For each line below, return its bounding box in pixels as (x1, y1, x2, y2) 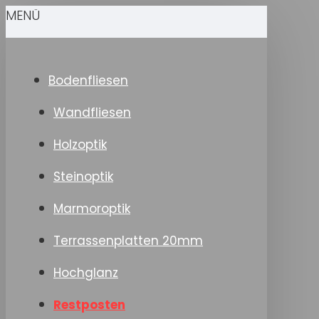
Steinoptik (53, 168, 113, 185)
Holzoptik (53, 136, 107, 153)
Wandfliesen (53, 104, 131, 121)
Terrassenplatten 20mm (53, 232, 203, 249)
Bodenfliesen (48, 72, 128, 89)
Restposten (53, 296, 125, 313)
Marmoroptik (53, 200, 130, 217)
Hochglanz (53, 264, 118, 281)
